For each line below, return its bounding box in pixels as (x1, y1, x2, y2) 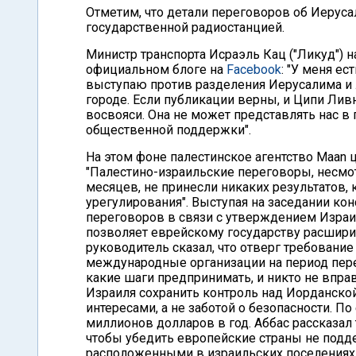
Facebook (226, 62, 281, 77)
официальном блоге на (86, 62, 226, 77)
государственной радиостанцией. (86, 20, 284, 35)
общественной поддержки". (86, 122, 251, 137)
